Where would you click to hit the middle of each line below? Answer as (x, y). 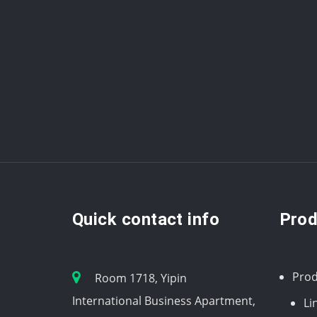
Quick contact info (146, 219)
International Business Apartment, (164, 300)
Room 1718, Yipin (141, 278)
